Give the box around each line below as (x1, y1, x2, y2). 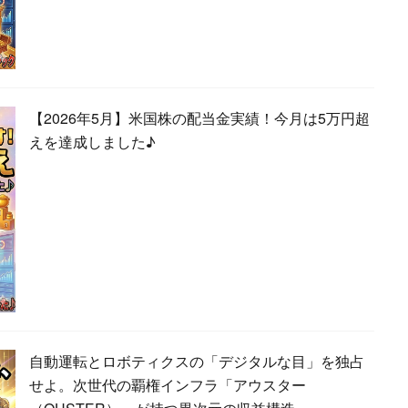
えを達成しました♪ (29, 130, 156, 152)
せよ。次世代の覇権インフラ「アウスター (29, 373, 306, 395)
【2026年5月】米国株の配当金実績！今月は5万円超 (29, 107, 370, 128)
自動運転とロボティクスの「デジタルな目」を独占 (29, 350, 364, 372)
